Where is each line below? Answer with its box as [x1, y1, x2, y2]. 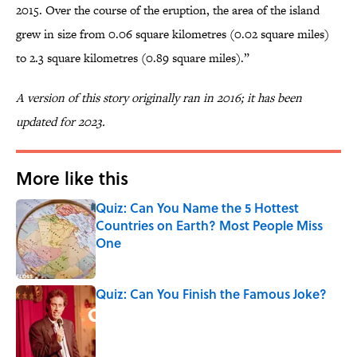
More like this [16, 165, 128, 191]
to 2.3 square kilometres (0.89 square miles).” [16, 49, 249, 67]
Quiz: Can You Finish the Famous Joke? [96, 284, 327, 304]
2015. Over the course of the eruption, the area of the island [16, 2, 320, 19]
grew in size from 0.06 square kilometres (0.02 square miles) [16, 25, 329, 43]
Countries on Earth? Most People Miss [96, 216, 323, 235]
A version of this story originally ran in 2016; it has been [16, 89, 302, 107]
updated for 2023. [16, 113, 105, 131]
